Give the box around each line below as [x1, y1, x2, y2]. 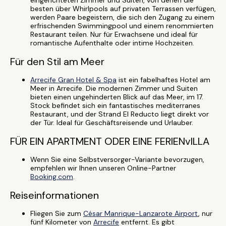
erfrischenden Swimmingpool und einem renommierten [30, 21, 213, 30]
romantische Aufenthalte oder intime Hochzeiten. [30, 38, 194, 47]
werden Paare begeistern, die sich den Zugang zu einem [30, 13, 214, 22]
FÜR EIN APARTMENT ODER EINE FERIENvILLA [10, 135, 209, 148]
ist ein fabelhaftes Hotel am [117, 75, 210, 84]
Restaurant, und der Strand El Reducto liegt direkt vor [30, 109, 209, 119]
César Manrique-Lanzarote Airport [83, 209, 198, 218]
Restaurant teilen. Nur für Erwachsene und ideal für [30, 30, 198, 39]
